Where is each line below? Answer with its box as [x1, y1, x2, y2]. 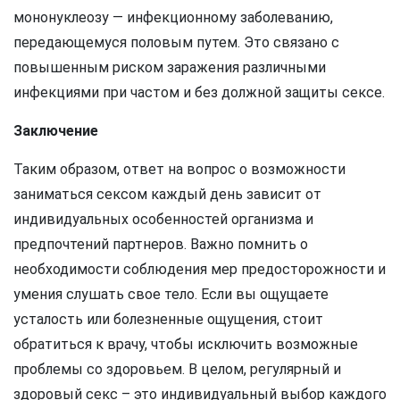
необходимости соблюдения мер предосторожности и [13, 261, 386, 279]
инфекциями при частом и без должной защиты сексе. [13, 84, 385, 102]
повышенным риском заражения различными [13, 59, 326, 77]
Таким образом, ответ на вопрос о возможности [13, 161, 346, 179]
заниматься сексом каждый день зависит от [13, 186, 321, 204]
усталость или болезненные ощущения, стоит [13, 311, 323, 329]
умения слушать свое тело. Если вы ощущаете [13, 286, 329, 304]
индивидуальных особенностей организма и [13, 211, 313, 229]
